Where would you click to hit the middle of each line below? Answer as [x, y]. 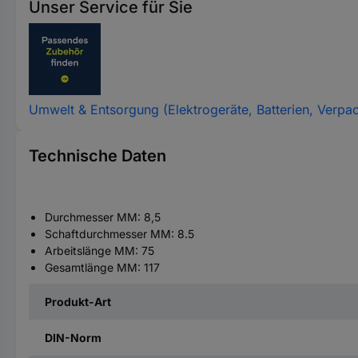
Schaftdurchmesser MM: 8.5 [119, 234]
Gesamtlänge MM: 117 [102, 267]
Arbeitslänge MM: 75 [99, 251]
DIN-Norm [73, 338]
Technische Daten [97, 156]
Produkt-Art [78, 302]
